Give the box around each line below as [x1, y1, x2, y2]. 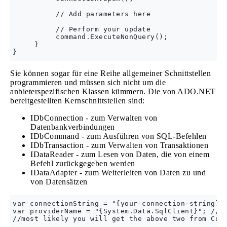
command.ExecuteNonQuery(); [13, 33, 168, 41]
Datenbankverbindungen [30, 123, 115, 131]
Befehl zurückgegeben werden [30, 159, 135, 168]
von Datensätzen [30, 177, 88, 186]
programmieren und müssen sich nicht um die [10, 78, 166, 87]
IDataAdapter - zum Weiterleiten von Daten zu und [30, 168, 206, 177]
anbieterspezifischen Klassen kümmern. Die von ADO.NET [10, 87, 216, 96]
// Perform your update [13, 25, 150, 33]
